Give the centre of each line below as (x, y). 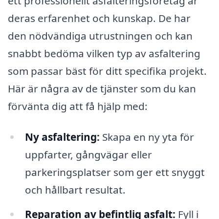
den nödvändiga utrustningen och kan (100, 35)
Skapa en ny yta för (147, 137)
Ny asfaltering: (62, 137)
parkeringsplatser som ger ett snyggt (115, 172)
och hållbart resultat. (75, 190)
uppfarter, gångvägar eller (88, 155)
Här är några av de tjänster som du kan (102, 88)
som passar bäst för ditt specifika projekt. (107, 71)
